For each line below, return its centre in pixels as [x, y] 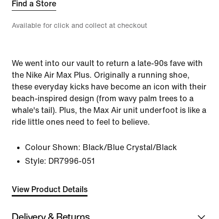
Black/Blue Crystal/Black [130, 147]
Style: [36, 161]
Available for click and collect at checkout [79, 26]
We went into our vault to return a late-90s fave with [107, 63]
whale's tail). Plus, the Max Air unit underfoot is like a [109, 110]
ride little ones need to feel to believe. [81, 122]
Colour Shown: [53, 147]
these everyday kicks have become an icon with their [109, 87]
